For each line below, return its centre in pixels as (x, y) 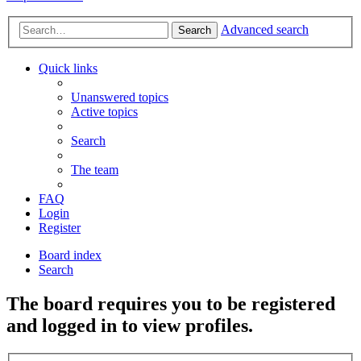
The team (95, 170)
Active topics (104, 112)
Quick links (68, 68)
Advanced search (265, 30)
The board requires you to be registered (171, 304)
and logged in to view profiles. (130, 326)
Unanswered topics (120, 98)
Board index (70, 255)
